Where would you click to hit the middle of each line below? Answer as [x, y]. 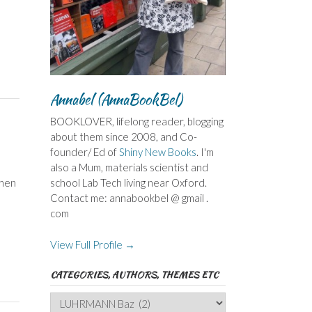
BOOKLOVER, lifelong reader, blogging [136, 122]
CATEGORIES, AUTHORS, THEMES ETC [134, 274]
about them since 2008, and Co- [123, 137]
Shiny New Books [157, 152]
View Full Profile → [92, 244]
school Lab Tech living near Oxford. [128, 183]
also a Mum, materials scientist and [129, 167]
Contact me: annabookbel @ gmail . [129, 198]
